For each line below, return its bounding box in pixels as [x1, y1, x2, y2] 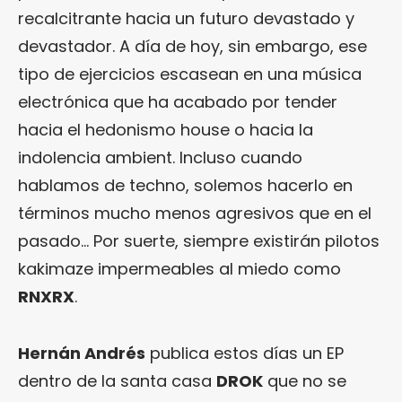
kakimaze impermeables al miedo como [18, 257, 341, 280]
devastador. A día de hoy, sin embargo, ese [18, 34, 367, 57]
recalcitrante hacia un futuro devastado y [18, 6, 354, 30]
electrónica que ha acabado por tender [18, 90, 337, 113]
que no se [263, 369, 346, 392]
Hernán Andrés [18, 341, 145, 364]
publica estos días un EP [145, 341, 344, 364]
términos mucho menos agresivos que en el [18, 201, 371, 224]
